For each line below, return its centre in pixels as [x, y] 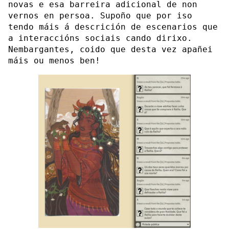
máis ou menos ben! [54, 60]
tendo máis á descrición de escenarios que [113, 27]
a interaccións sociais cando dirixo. [100, 38]
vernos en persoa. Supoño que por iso [100, 15]
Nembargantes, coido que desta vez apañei [110, 49]
